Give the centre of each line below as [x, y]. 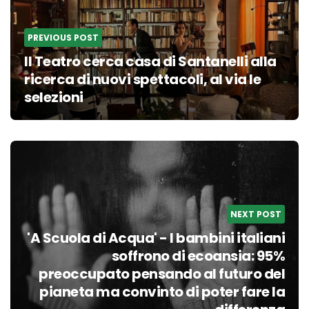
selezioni [54, 97]
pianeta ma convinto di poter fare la [162, 292]
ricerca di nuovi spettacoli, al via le [142, 79]
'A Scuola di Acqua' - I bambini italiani [154, 238]
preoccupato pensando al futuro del [162, 274]
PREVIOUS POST [63, 37]
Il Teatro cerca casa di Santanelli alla [150, 61]
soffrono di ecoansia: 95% [198, 256]
